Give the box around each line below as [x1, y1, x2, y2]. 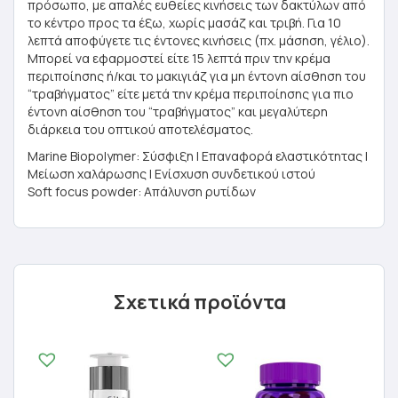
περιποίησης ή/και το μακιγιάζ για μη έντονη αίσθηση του [28, 68, 366, 84]
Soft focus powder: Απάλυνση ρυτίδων [28, 183, 256, 200]
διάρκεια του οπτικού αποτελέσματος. [28, 121, 253, 138]
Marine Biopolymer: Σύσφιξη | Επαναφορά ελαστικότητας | [28, 147, 368, 164]
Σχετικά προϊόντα [112, 289, 286, 315]
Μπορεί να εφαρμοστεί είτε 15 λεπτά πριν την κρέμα [28, 50, 330, 67]
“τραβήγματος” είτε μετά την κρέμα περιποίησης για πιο [28, 85, 354, 102]
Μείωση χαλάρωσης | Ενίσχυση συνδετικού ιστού [28, 165, 315, 182]
